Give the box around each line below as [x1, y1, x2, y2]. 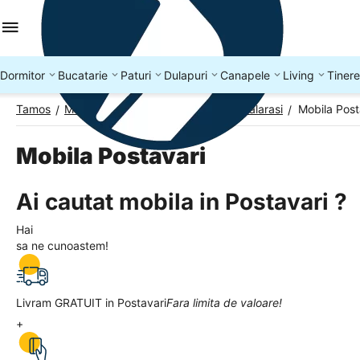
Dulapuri [164, 67, 207, 82]
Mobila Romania [64, 102, 147, 116]
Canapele [220, 67, 270, 82]
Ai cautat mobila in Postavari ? [16, 188, 347, 215]
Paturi [121, 67, 151, 82]
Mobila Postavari [16, 142, 206, 170]
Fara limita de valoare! [166, 296, 282, 309]
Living [283, 67, 314, 82]
